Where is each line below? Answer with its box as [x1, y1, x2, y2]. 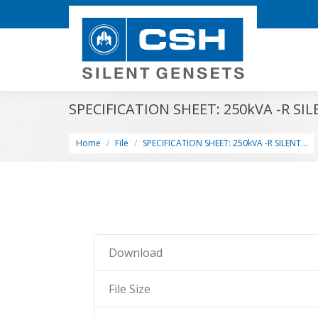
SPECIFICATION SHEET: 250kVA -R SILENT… [143, 137, 307, 149]
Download [109, 245, 163, 261]
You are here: [69, 121, 140, 136]
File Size [109, 281, 150, 297]
